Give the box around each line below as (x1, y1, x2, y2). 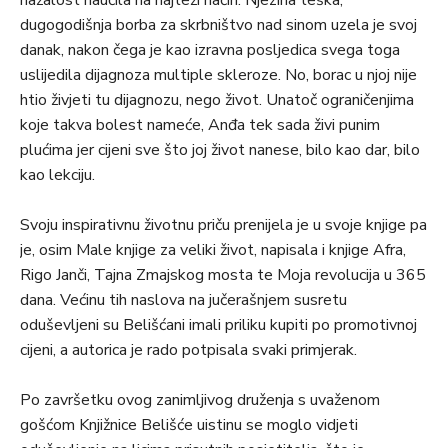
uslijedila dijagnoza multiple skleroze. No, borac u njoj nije (20, 64, 417, 87)
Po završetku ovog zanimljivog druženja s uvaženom (20, 389, 380, 412)
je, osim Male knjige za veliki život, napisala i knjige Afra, (20, 239, 406, 262)
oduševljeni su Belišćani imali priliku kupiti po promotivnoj (20, 314, 417, 337)
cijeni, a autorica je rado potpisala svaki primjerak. (20, 339, 357, 362)
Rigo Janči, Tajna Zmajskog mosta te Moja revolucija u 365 (20, 264, 426, 287)
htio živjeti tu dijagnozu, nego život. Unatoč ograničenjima (20, 89, 414, 112)
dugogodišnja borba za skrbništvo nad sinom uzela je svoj (20, 14, 417, 37)
